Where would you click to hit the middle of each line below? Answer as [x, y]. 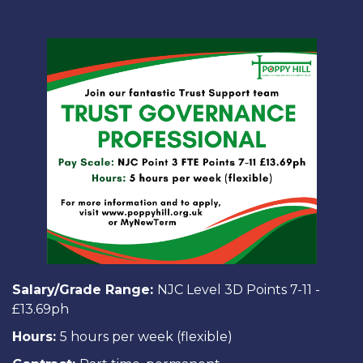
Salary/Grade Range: [85, 289]
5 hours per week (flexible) [146, 336]
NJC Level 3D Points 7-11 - [239, 289]
